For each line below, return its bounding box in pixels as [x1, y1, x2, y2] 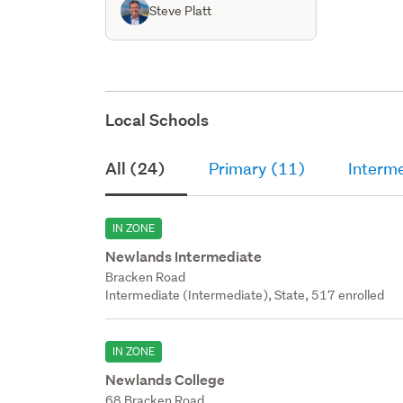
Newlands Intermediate [105, 246, 263, 266]
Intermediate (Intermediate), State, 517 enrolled [105, 286, 385, 303]
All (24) [105, 157, 166, 179]
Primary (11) [209, 157, 306, 179]
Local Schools [105, 109, 210, 130]
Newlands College [105, 370, 226, 390]
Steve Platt [149, 2, 212, 19]
